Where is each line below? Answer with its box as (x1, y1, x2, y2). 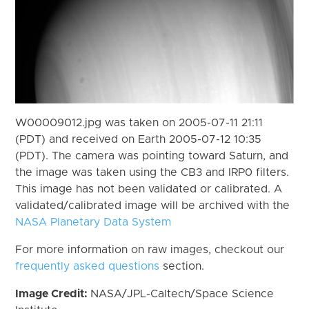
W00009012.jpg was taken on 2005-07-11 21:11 (15, 117, 263, 128)
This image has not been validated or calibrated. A (15, 183, 283, 195)
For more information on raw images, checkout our (15, 243, 285, 255)
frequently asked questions (15, 260, 160, 272)
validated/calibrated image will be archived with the (15, 199, 290, 211)
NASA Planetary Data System (15, 216, 172, 228)
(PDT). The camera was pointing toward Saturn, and (15, 150, 289, 161)
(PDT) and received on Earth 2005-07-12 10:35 (15, 133, 262, 145)
